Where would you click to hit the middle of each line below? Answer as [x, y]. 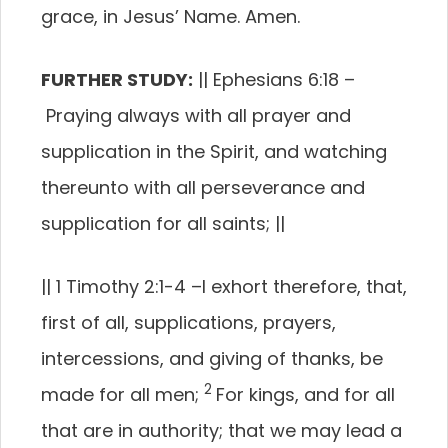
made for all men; [122, 394]
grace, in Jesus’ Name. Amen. [170, 16]
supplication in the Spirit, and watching [214, 151]
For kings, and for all [305, 394]
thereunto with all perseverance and [203, 187]
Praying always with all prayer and [198, 115]
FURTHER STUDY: [117, 79]
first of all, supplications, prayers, [188, 322]
